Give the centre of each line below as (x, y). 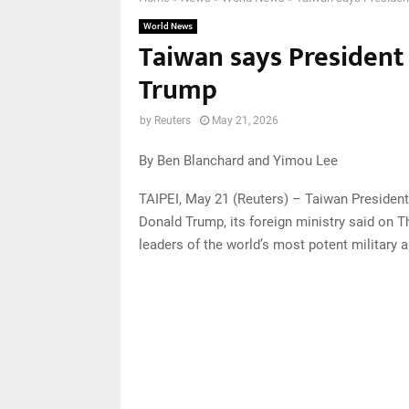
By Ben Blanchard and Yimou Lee (238, 160)
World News (168, 26)
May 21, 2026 (245, 121)
